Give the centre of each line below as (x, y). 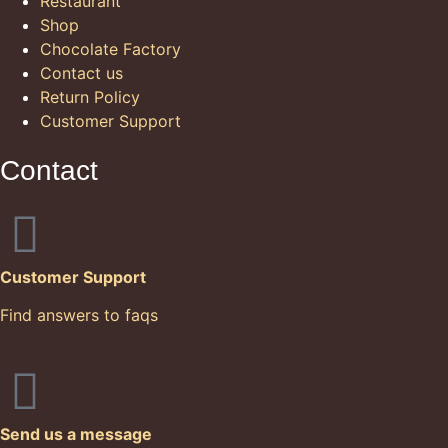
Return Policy (90, 96)
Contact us (81, 72)
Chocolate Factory (110, 48)
